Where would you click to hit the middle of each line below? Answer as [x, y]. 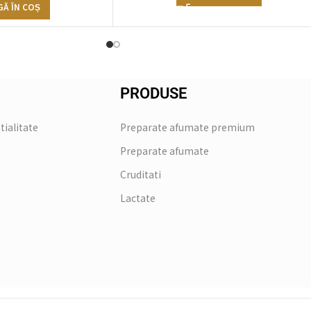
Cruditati [141, 175]
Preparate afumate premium [187, 127]
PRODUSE [153, 94]
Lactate [138, 198]
